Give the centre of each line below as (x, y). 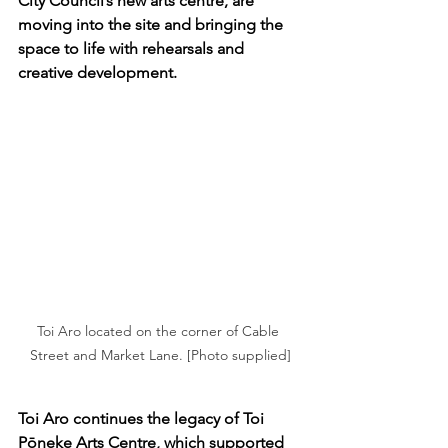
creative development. (97, 72)
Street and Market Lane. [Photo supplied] (160, 354)
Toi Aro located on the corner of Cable (160, 330)
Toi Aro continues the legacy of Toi (143, 418)
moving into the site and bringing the (152, 24)
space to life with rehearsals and (133, 48)
